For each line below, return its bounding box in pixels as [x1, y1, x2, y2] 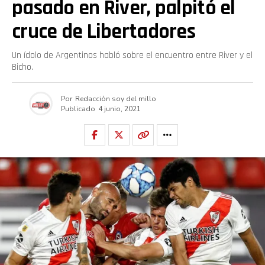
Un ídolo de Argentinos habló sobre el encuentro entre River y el [12, 49, 253, 62]
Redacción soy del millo [75, 93, 156, 104]
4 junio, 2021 [98, 104, 141, 114]
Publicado [61, 104, 95, 114]
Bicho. [12, 61, 33, 73]
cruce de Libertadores [12, 18, 195, 45]
